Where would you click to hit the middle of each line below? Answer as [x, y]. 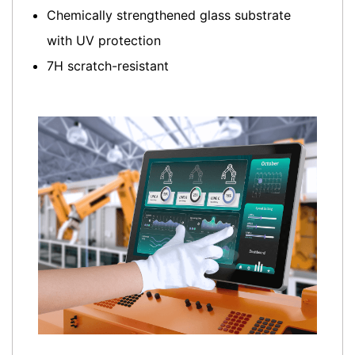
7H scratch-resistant [108, 65]
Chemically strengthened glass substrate [169, 15]
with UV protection [104, 40]
